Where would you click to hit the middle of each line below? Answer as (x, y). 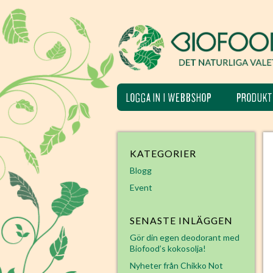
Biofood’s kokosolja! (168, 248)
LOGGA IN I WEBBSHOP (169, 98)
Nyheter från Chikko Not (176, 265)
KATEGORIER (163, 153)
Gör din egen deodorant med (185, 237)
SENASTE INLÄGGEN (181, 220)
